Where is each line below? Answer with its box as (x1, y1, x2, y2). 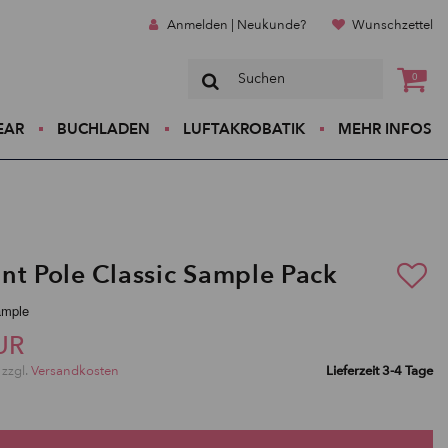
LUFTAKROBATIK (183, 119, 305, 139)
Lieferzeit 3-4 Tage (326, 362, 433, 380)
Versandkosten (31, 362, 119, 380)
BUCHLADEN (57, 119, 150, 139)
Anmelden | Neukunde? (166, 16, 306, 34)
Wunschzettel (352, 16, 433, 34)
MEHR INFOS (338, 119, 432, 139)
